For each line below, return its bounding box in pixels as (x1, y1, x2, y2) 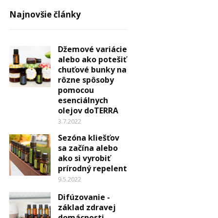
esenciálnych (57, 94, 108, 106)
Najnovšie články (9, 8, 81, 20)
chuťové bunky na (57, 64, 127, 75)
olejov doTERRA (57, 105, 118, 116)
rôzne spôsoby (57, 74, 114, 85)
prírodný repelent (57, 163, 127, 174)
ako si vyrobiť (57, 152, 110, 163)
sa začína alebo (57, 142, 118, 153)
